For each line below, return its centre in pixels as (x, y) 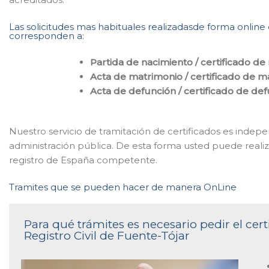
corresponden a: (47, 36)
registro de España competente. (83, 160)
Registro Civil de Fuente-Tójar (107, 235)
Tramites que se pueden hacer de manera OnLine (123, 187)
